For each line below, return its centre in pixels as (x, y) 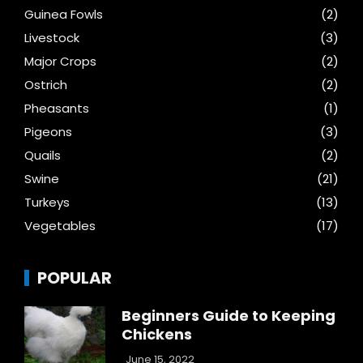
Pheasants (57, 108)
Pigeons (48, 131)
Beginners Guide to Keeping (228, 315)
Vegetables (60, 225)
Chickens (157, 334)
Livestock (52, 37)
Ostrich (46, 84)
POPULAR (75, 278)
